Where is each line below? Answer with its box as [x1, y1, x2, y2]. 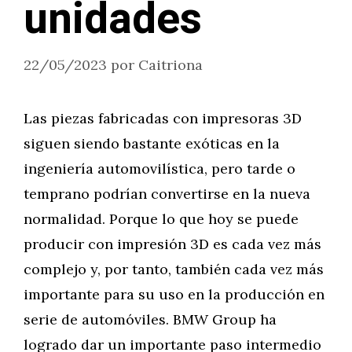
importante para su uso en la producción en [24, 285, 324, 303]
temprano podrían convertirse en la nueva [24, 185, 310, 203]
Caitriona [138, 56, 203, 74]
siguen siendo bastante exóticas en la [24, 134, 280, 152]
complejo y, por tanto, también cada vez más [24, 260, 324, 278]
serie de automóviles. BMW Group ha [24, 310, 277, 328]
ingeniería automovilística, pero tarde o [24, 159, 295, 178]
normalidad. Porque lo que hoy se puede [24, 210, 299, 228]
